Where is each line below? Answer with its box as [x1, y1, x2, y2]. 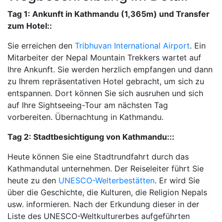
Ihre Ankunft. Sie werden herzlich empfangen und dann [7, 64, 213, 74]
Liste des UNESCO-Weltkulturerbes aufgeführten [7, 211, 190, 221]
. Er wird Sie [155, 175, 200, 185]
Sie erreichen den [7, 41, 75, 51]
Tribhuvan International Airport [75, 41, 190, 51]
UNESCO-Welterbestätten [58, 175, 155, 185]
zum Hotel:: [7, 21, 52, 31]
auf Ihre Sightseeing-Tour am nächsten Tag [7, 100, 168, 110]
